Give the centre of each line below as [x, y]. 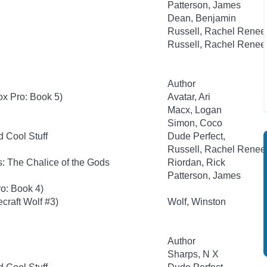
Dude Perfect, [196, 136]
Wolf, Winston [197, 202]
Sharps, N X [193, 254]
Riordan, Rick [196, 162]
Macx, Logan [195, 110]
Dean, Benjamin [202, 18]
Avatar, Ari [189, 97]
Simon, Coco [195, 123]
